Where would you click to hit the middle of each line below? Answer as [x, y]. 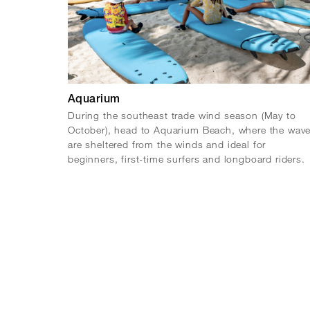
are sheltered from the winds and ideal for [167, 144]
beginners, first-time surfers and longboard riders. [186, 158]
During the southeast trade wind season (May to [182, 115]
